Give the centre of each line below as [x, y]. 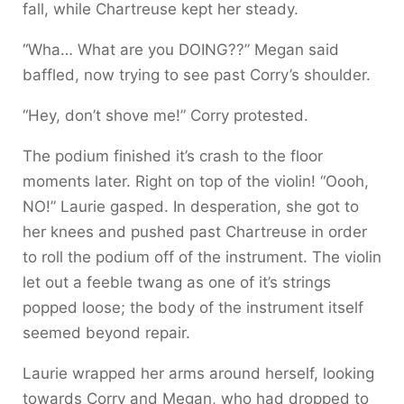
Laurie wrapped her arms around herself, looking [198, 373]
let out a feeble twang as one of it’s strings [177, 282]
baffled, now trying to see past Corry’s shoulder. [197, 74]
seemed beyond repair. [106, 332]
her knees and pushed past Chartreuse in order [195, 231]
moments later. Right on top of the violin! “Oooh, [196, 181]
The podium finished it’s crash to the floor [173, 156]
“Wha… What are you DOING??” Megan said [181, 49]
